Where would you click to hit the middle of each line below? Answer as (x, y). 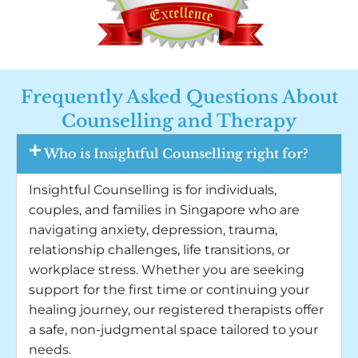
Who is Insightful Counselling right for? (176, 153)
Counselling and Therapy (179, 121)
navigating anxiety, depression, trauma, (153, 230)
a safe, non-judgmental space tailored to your (173, 330)
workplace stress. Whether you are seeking (167, 270)
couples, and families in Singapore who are (164, 210)
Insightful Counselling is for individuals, (153, 190)
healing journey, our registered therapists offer (176, 310)
